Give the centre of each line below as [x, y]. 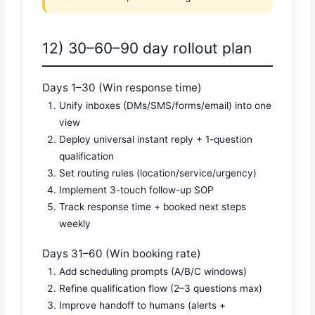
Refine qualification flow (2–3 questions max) [161, 288]
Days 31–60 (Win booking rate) [122, 253]
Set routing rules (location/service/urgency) [158, 173]
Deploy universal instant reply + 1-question [156, 140]
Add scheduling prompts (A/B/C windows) [153, 271]
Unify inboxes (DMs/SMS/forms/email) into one [166, 106]
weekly [75, 224]
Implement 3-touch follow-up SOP [137, 190]
